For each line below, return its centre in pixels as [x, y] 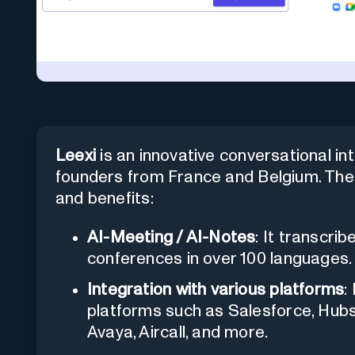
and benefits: [105, 198]
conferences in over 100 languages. [220, 258]
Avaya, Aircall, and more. [178, 332]
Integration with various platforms [216, 289]
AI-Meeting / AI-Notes [172, 237]
